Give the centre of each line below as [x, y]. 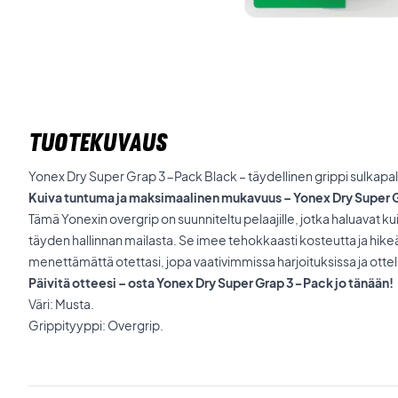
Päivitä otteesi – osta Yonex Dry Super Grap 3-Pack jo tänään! [211, 283]
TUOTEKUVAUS [98, 142]
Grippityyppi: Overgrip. [96, 325]
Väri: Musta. [61, 304]
